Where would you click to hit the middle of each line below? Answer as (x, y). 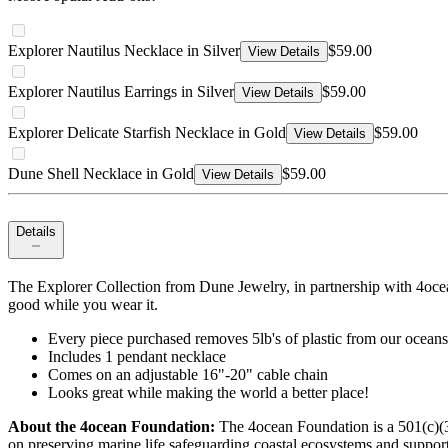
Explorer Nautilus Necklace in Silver (124, 51)
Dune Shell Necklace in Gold (101, 174)
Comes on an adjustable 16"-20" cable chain (188, 375)
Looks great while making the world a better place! (208, 393)
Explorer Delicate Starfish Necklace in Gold (147, 133)
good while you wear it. (83, 305)
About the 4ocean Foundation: (111, 427)
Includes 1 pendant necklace (137, 357)
